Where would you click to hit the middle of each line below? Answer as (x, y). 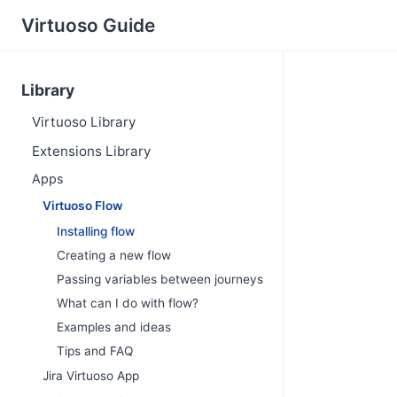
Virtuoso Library (84, 122)
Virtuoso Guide (88, 26)
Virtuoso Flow (82, 205)
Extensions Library (91, 151)
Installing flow (96, 231)
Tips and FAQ (95, 350)
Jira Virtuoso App (91, 376)
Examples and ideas (114, 327)
